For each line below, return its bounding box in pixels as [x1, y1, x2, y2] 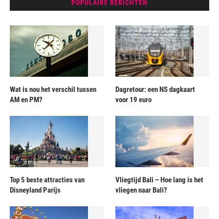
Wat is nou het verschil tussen [10, 85, 96, 94]
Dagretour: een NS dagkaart [115, 85, 196, 94]
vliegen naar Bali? [115, 185, 168, 195]
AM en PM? [10, 95, 43, 104]
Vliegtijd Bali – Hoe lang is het [115, 175, 204, 184]
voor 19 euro [115, 95, 152, 104]
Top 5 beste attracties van [10, 175, 85, 184]
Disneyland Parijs [10, 185, 61, 195]
